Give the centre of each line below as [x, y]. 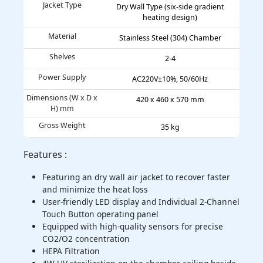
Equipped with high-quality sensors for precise [133, 227]
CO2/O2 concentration [86, 239]
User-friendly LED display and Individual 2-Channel [141, 202]
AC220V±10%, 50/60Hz [170, 79]
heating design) [170, 18]
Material [62, 36]
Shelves [62, 57]
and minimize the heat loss [95, 190]
